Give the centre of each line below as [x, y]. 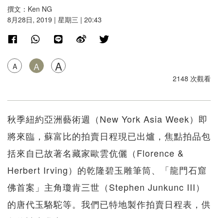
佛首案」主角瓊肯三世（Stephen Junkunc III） [106, 187]
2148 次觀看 [192, 79]
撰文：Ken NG [30, 9]
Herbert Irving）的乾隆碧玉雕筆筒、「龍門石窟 [107, 170]
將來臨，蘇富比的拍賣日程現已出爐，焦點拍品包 [109, 136]
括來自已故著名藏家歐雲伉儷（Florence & [96, 153]
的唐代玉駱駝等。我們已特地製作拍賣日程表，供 [109, 204]
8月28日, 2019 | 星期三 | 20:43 [54, 20]
